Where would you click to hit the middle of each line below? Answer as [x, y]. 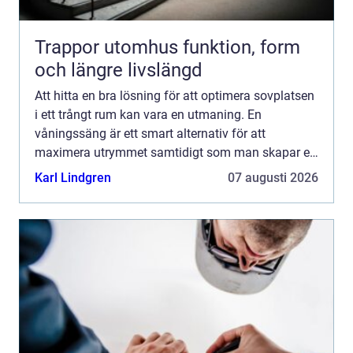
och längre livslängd [119, 71]
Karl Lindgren [73, 178]
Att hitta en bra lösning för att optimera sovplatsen [175, 96]
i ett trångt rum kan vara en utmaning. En [148, 115]
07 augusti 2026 [273, 178]
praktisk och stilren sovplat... [114, 172]
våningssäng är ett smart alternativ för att [150, 134]
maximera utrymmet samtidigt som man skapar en [176, 153]
